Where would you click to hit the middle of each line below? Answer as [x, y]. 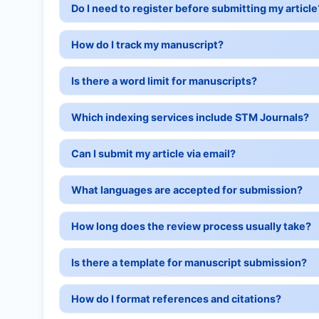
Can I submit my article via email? [153, 154]
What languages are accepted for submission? [187, 190]
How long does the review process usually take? [191, 226]
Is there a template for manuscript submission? [189, 263]
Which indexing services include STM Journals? [190, 117]
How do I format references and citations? [176, 299]
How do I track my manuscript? [147, 45]
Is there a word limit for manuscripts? [164, 81]
